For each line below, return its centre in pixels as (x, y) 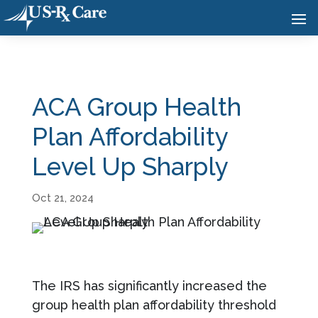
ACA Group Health (136, 106)
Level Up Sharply (130, 166)
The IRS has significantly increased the (149, 285)
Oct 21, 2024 (62, 198)
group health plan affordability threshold (154, 305)
